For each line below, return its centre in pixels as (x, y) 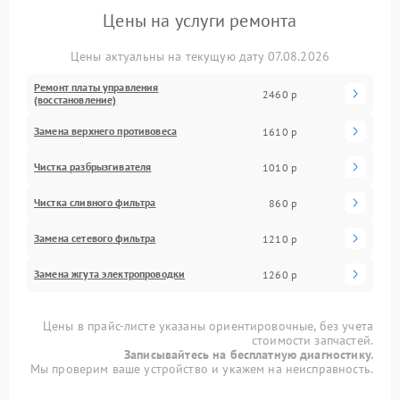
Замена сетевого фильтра (95, 238)
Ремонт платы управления (96, 87)
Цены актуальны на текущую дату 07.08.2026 (200, 57)
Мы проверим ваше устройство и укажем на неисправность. (201, 369)
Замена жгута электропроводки (110, 274)
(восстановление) (75, 100)
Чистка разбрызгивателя (93, 167)
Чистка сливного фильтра (95, 203)
